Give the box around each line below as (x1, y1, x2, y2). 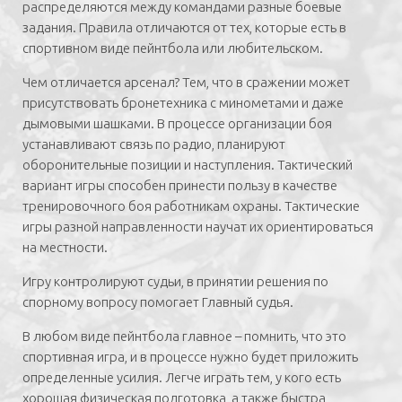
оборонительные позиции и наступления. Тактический (22, 157, 353, 172)
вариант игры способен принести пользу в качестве (22, 178, 337, 193)
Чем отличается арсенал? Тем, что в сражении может (22, 74, 350, 90)
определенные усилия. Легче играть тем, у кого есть (22, 370, 341, 385)
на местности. (22, 240, 108, 255)
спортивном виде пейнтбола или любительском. (22, 40, 323, 56)
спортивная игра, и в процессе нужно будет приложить (22, 349, 358, 364)
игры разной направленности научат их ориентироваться (22, 219, 373, 234)
